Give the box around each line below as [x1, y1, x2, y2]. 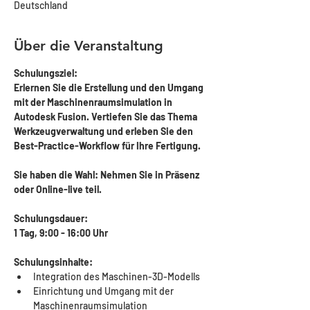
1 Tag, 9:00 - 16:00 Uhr [14, 227, 108, 239]
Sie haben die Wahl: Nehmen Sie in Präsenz [14, 169, 201, 181]
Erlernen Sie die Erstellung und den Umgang [14, 82, 206, 93]
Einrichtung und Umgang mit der [33, 285, 176, 297]
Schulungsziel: [14, 67, 77, 79]
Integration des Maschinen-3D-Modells [33, 271, 200, 282]
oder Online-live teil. [14, 183, 102, 195]
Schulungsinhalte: [14, 256, 93, 268]
